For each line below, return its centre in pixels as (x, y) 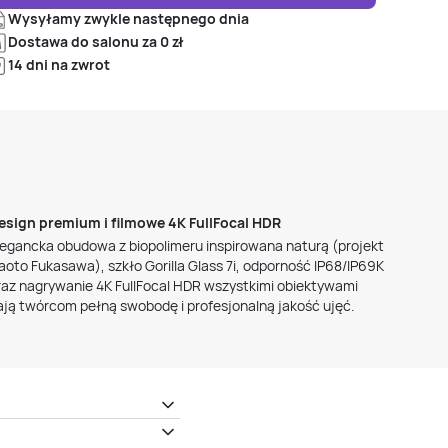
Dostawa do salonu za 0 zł (96, 41)
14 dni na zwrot (59, 64)
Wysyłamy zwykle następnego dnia (128, 18)
